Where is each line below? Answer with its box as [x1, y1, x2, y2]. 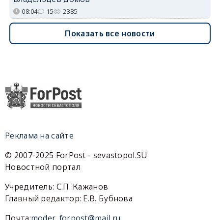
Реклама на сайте [5, 130, 74, 141]
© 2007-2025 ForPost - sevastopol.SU [5, 150, 147, 161]
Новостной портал [5, 162, 81, 173]
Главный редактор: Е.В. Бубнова [5, 193, 133, 204]
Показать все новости [65, 28, 155, 39]
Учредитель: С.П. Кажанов [5, 181, 109, 192]
